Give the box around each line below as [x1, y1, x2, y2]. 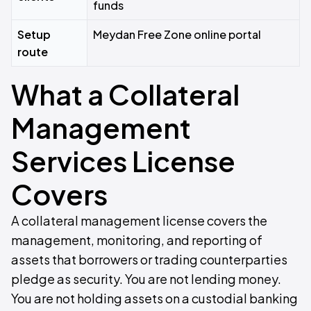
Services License [11, 143, 235, 178]
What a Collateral [11, 76, 239, 112]
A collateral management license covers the [11, 212, 267, 228]
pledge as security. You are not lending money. [11, 271, 281, 287]
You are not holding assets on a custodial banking [11, 290, 298, 306]
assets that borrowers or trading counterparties [11, 251, 287, 267]
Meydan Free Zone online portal [93, 27, 261, 42]
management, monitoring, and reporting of [11, 232, 262, 248]
